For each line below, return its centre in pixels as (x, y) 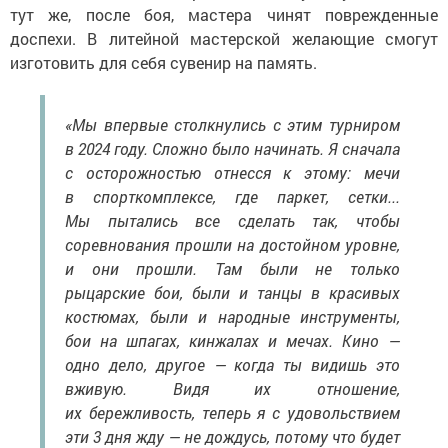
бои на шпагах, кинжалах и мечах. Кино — (232, 341)
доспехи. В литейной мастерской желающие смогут (224, 39)
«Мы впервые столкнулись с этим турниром (232, 125)
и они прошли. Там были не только (232, 269)
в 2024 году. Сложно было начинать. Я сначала (232, 149)
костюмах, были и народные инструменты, (232, 317)
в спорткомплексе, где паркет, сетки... (232, 197)
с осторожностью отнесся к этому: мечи (232, 173)
